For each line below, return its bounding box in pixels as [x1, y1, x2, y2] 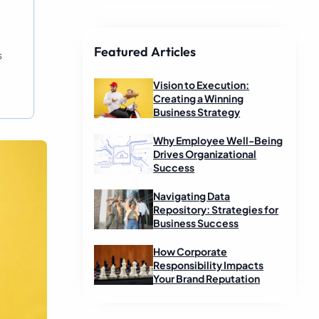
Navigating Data [153, 189, 231, 203]
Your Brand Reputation [153, 272, 261, 286]
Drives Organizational [153, 147, 257, 161]
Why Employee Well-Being [153, 134, 283, 147]
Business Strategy [153, 105, 241, 119]
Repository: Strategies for [153, 203, 279, 216]
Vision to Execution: [153, 78, 250, 92]
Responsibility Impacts [153, 258, 264, 272]
